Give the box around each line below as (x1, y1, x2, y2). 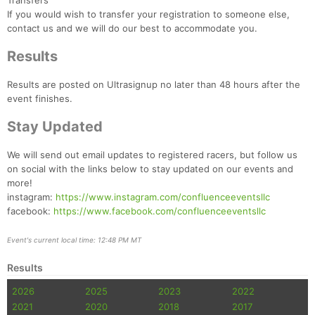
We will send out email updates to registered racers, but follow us (7, 149, 297, 161)
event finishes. (7, 93, 72, 105)
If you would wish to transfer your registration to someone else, (7, 8, 290, 20)
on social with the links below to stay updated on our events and (7, 163, 293, 175)
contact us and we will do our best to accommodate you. (7, 22, 257, 34)
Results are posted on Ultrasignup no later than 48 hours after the (7, 79, 300, 91)
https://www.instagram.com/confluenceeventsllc (56, 191, 270, 203)
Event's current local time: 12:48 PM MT (7, 236, 141, 245)
